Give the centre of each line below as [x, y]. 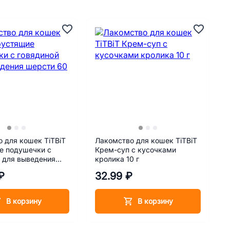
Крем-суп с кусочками [136, 150]
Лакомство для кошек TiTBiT [146, 141]
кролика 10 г [117, 159]
